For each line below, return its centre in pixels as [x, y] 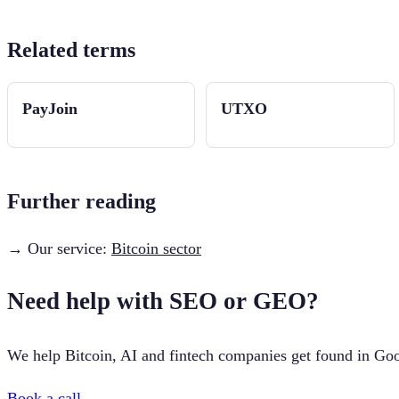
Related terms [71, 49]
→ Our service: [59, 248]
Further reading [81, 201]
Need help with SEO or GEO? [163, 301]
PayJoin [50, 108]
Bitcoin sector [156, 248]
